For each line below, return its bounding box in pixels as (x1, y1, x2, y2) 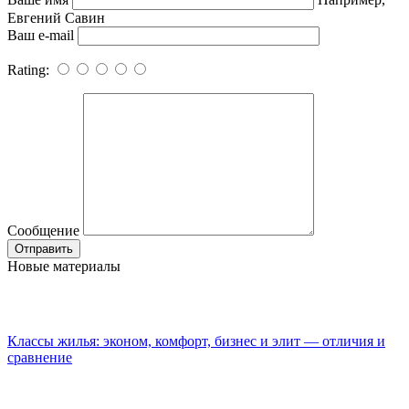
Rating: (7, 61, 53, 78)
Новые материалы (7, 257, 121, 274)
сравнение (7, 349, 72, 365)
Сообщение (7, 222, 79, 238)
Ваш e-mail (7, 26, 74, 43)
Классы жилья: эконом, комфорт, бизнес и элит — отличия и (7, 332, 385, 349)
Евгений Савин (7, 9, 105, 26)
